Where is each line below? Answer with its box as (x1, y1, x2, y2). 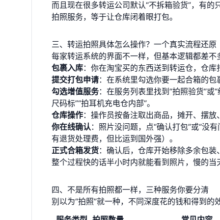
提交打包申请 (52, 75, 99, 84)
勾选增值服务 (52, 86, 99, 96)
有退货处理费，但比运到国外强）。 (52, 134, 177, 143)
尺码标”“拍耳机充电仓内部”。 (52, 98, 155, 108)
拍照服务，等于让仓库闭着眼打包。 (52, 12, 177, 22)
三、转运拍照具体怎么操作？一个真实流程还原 (52, 39, 217, 49)
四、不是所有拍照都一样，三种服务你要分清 (52, 185, 209, 194)
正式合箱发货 (52, 145, 99, 155)
